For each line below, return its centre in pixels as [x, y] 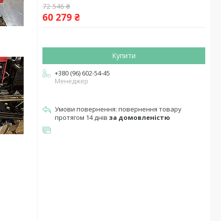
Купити [124, 55]
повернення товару [150, 109]
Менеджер [72, 81]
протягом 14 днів [82, 117]
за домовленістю [140, 117]
